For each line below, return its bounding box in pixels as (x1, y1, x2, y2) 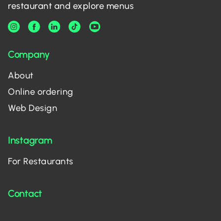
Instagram (8, 134, 52, 146)
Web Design (8, 103, 57, 113)
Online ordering (8, 86, 74, 97)
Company (8, 48, 50, 60)
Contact (8, 187, 42, 199)
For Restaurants (8, 156, 74, 167)
